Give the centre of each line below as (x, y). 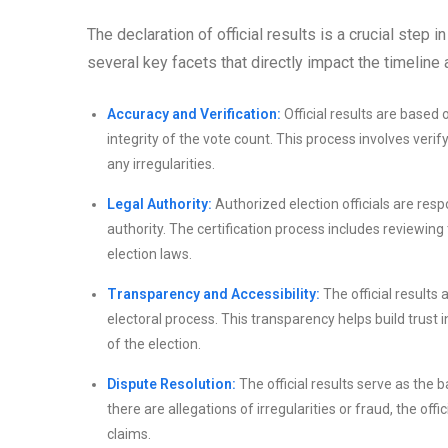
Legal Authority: (159, 204)
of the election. (154, 344)
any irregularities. (161, 164)
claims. (129, 434)
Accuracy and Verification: (194, 114)
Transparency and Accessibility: (213, 294)
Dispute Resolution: (171, 384)
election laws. (149, 254)
